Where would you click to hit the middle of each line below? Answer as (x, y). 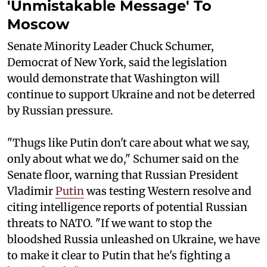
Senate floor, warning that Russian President (123, 175)
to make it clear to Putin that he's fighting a (119, 256)
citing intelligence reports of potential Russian (127, 207)
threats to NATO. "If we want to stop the (109, 223)
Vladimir (31, 191)
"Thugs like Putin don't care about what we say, (128, 143)
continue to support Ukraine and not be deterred (131, 95)
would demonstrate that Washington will (114, 79)
